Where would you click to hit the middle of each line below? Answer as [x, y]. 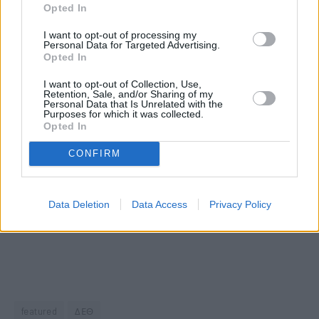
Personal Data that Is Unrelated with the [133, 104]
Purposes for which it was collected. [124, 114]
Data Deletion [79, 204]
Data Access [159, 204]
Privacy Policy [240, 204]
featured [40, 311]
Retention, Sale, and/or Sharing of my [128, 94]
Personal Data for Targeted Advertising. [132, 45]
